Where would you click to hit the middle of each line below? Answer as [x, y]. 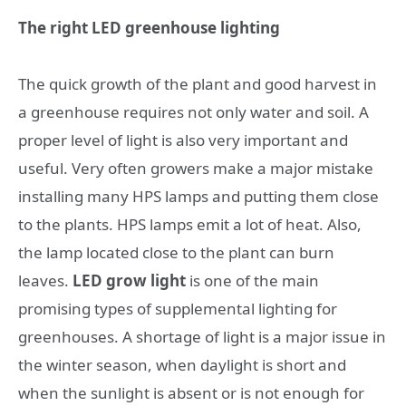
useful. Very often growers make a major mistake [196, 169]
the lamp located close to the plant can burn [176, 253]
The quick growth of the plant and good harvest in [198, 84]
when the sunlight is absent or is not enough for [191, 393]
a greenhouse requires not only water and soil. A [193, 112]
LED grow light [129, 281]
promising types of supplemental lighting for [178, 309]
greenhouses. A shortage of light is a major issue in [202, 337]
